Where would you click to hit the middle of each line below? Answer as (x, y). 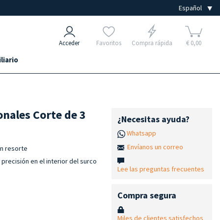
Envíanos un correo (155, 147)
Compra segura (147, 195)
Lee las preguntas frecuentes (161, 169)
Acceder (69, 43)
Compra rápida (152, 43)
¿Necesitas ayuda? (153, 119)
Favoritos (109, 43)
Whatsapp (141, 133)
